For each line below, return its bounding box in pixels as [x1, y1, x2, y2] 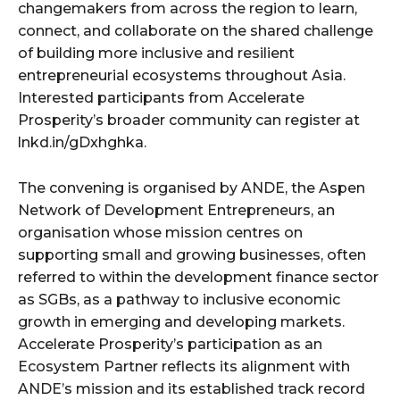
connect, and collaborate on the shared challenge [18, 22, 373, 40]
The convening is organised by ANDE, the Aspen [18, 179, 365, 197]
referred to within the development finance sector [18, 269, 379, 287]
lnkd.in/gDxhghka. [18, 134, 146, 152]
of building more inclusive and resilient [18, 45, 295, 62]
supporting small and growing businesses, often [18, 246, 366, 264]
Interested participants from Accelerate [18, 89, 304, 107]
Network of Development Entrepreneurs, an [18, 202, 335, 220]
